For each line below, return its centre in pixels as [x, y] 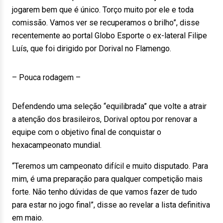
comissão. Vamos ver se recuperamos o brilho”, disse [106, 23]
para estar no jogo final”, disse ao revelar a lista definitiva [111, 205]
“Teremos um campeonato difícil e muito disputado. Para [110, 166]
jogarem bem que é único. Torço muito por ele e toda [103, 10]
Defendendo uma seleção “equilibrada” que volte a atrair [109, 106]
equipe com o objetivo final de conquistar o [87, 132]
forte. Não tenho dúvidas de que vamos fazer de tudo [105, 192]
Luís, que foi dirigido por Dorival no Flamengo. [92, 49]
